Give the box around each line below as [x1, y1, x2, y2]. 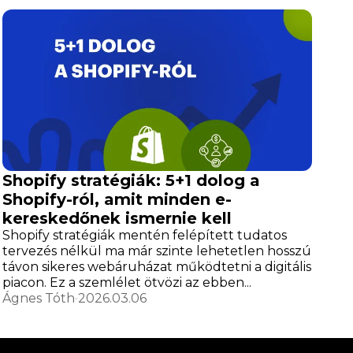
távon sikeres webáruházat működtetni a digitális [2, 259, 311, 275]
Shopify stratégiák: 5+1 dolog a [2, 171, 260, 191]
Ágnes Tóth [2, 291, 75, 307]
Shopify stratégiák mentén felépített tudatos [2, 228, 287, 243]
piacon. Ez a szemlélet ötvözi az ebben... [2, 275, 251, 291]
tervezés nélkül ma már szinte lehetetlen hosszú [2, 243, 311, 259]
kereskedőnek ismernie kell [2, 209, 232, 229]
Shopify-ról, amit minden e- [2, 190, 232, 210]
